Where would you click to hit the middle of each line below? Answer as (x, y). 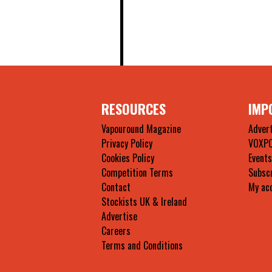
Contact (116, 187)
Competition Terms (138, 172)
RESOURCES (134, 108)
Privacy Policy (127, 143)
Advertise (120, 216)
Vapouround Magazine (141, 128)
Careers (116, 230)
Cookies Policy (128, 158)
